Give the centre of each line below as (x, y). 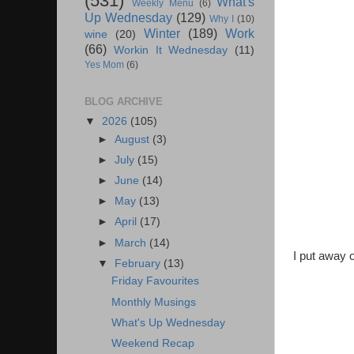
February (139, 263)
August (134, 139)
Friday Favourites (155, 281)
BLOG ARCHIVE (124, 102)
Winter (162, 34)
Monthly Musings (153, 302)
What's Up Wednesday (168, 322)
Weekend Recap (153, 343)
